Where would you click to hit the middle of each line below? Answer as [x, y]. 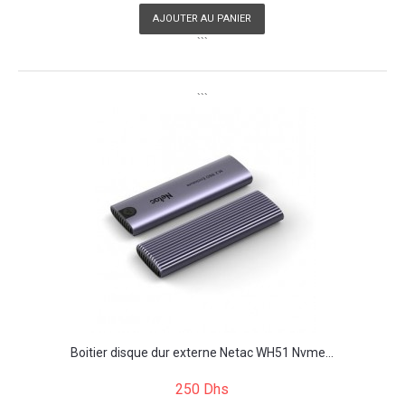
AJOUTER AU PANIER [202, 19]
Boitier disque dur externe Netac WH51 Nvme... [202, 353]
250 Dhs [202, 390]
